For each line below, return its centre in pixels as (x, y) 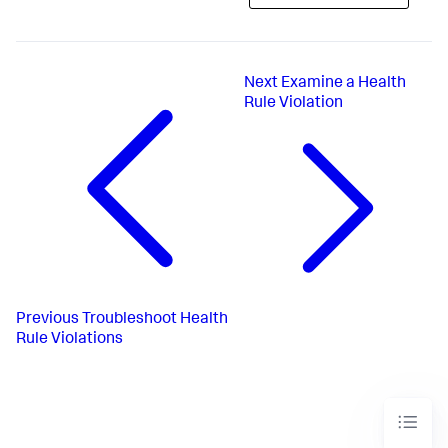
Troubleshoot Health (155, 319)
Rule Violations (69, 339)
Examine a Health (344, 84)
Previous (47, 319)
